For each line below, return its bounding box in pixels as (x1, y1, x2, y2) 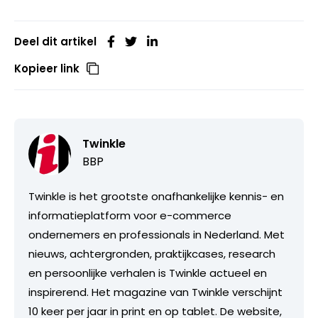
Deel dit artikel (14, 34, 97, 50)
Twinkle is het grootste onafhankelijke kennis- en (28, 189, 284, 204)
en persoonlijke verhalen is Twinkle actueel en (28, 265, 267, 281)
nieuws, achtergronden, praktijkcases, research (28, 246, 275, 262)
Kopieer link (14, 61, 79, 77)
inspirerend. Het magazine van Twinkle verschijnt (28, 285, 283, 300)
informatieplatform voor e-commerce (28, 208, 231, 224)
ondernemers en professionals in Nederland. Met (28, 227, 285, 243)
